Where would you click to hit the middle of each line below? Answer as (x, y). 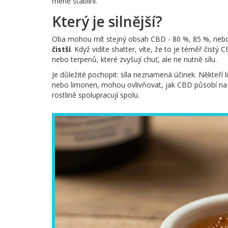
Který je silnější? (107, 22)
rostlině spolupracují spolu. (96, 95)
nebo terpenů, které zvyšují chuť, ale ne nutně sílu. (134, 60)
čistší (61, 49)
